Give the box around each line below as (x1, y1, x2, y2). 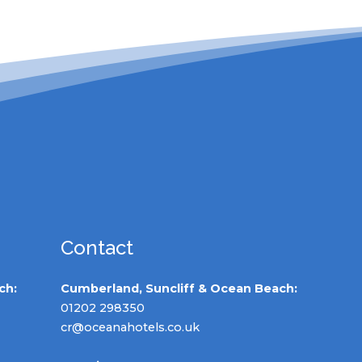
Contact (60, 236, 133, 259)
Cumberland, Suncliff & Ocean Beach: (60, 281, 297, 296)
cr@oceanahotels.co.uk (60, 320, 200, 335)
